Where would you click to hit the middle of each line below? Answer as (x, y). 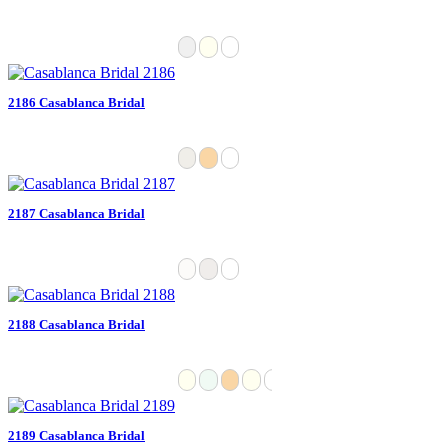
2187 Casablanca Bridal (76, 213)
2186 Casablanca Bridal (76, 102)
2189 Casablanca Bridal (76, 435)
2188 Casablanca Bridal (76, 324)
